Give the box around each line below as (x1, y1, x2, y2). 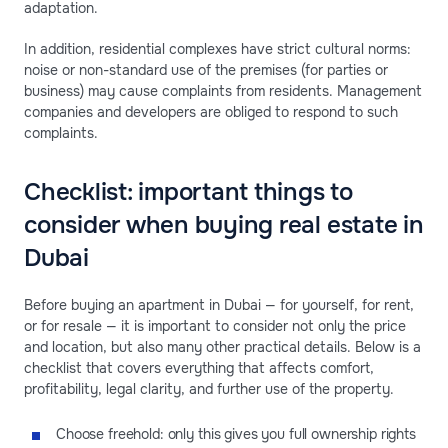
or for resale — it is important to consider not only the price (24, 316, 406, 335)
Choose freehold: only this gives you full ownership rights (56, 424, 416, 443)
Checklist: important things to (24, 176, 353, 207)
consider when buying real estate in (24, 209, 424, 240)
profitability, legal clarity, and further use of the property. (24, 379, 394, 398)
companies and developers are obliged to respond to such (24, 102, 398, 121)
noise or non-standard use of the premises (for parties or (24, 60, 388, 79)
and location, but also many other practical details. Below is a (24, 337, 421, 356)
